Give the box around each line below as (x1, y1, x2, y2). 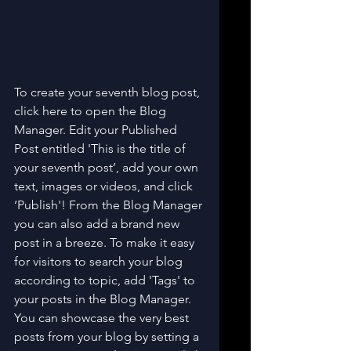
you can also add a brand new (14, 215, 183, 231)
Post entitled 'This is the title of (14, 140, 189, 156)
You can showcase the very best (14, 309, 192, 325)
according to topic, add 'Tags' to (14, 272, 198, 288)
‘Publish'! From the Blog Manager (14, 197, 205, 212)
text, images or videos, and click (14, 178, 196, 194)
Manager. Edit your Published (14, 121, 180, 137)
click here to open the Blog (14, 103, 169, 118)
